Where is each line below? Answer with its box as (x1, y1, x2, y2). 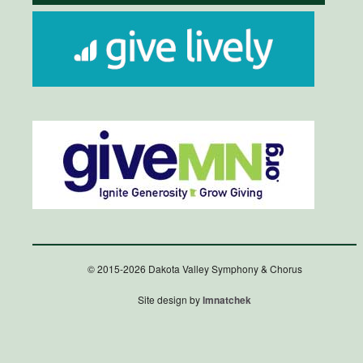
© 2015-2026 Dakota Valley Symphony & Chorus (87, 262, 302, 276)
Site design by (138, 293, 203, 307)
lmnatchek (203, 293, 251, 308)
